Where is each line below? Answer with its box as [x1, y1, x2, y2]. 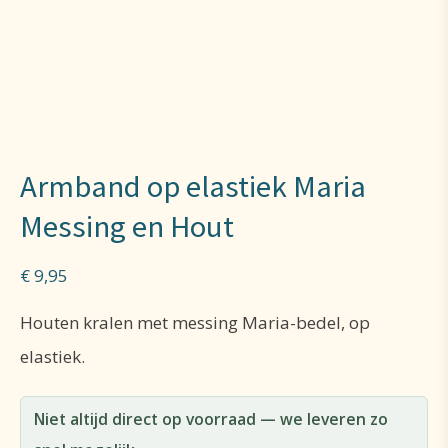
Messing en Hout [20, 207, 234, 245]
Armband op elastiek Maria [20, 167, 366, 205]
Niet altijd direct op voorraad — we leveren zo [33, 408, 388, 431]
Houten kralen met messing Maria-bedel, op [20, 310, 370, 334]
